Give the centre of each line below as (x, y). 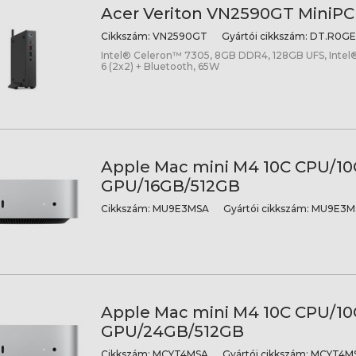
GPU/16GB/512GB (170, 186)
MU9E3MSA (179, 208)
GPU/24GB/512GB (172, 331)
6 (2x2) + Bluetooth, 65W (160, 66)
